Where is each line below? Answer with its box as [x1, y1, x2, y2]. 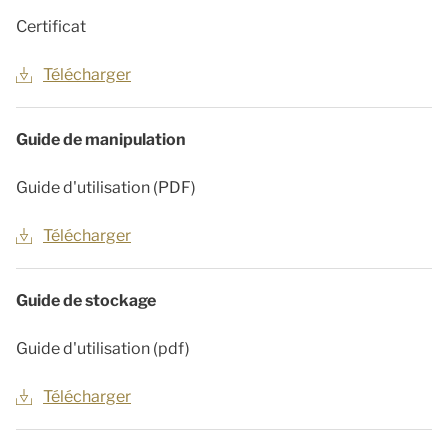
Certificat [16, 16, 86, 36]
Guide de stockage [16, 290, 156, 310]
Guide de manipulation [16, 129, 186, 149]
